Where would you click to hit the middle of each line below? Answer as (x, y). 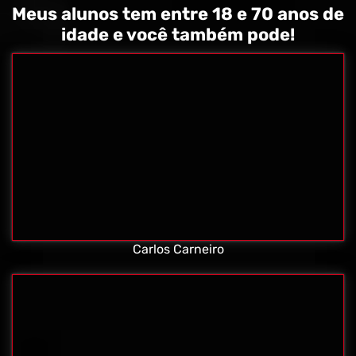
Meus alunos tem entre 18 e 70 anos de (178, 14)
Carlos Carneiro (178, 250)
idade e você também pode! (178, 35)
